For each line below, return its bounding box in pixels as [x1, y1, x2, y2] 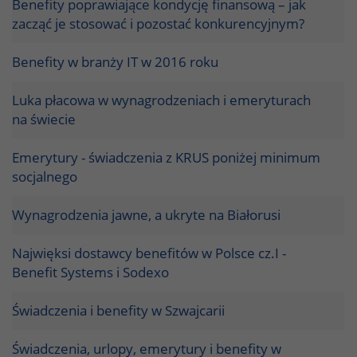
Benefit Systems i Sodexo [12, 262, 169, 281]
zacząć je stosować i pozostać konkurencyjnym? [12, 14, 304, 33]
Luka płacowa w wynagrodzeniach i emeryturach [12, 90, 311, 109]
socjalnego [12, 167, 77, 186]
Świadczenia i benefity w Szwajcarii [12, 300, 225, 320]
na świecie [12, 109, 76, 128]
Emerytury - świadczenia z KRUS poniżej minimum [12, 147, 320, 167]
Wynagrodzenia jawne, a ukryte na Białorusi [12, 205, 280, 224]
